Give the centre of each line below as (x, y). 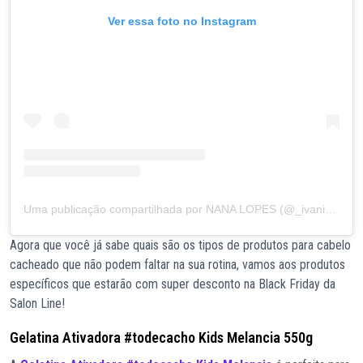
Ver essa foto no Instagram (181, 21)
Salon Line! (37, 304)
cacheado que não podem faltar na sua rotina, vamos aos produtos (177, 265)
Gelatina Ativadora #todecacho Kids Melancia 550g (161, 338)
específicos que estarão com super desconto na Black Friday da (173, 284)
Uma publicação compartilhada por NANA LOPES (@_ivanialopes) (331, 209)
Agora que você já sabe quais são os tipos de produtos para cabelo (180, 246)
